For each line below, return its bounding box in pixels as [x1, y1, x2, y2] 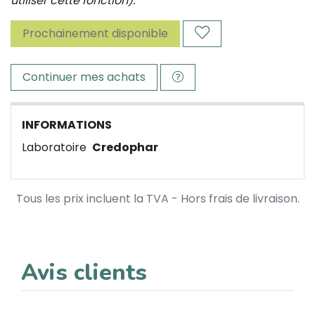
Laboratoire [22, 139, 89, 155]
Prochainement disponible [22, 25, 168, 41]
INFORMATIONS [22, 117, 112, 133]
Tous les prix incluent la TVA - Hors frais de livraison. [15, 191, 300, 207]
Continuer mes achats [22, 69, 146, 85]
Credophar [92, 139, 158, 155]
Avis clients [21, 257, 147, 288]
